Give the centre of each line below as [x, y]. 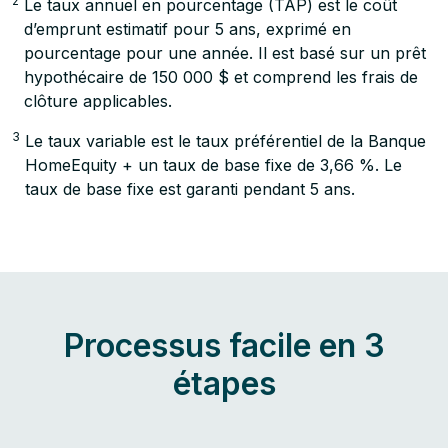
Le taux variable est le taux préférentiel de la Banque [225, 141]
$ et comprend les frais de [315, 77]
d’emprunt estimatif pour [119, 29]
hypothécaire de [88, 77]
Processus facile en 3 [224, 345]
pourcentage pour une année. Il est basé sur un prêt [225, 53]
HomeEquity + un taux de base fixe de [172, 165]
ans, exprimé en [287, 29]
